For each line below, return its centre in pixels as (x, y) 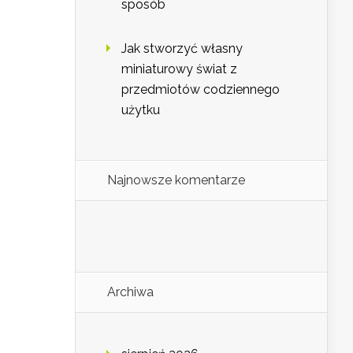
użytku (141, 110)
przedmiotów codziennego (201, 90)
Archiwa (130, 292)
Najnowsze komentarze (176, 180)
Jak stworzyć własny (182, 49)
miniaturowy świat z (179, 69)
